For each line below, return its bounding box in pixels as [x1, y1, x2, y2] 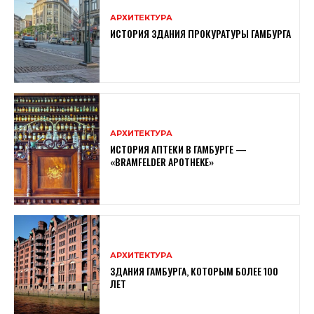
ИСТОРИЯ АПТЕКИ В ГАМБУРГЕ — [110, 141, 247, 156]
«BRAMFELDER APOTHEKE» [110, 153, 214, 169]
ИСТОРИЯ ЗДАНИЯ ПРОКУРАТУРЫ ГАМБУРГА [110, 25, 292, 41]
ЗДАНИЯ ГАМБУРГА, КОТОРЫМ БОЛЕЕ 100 [110, 263, 279, 278]
